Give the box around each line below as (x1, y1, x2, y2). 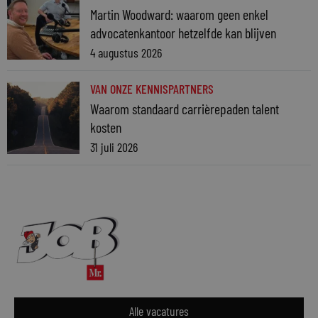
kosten (90, 119, 121, 136)
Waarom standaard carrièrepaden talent (90, 100, 279, 118)
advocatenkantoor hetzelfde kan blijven (90, 24, 276, 42)
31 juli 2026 (90, 139, 138, 155)
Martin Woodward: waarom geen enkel (90, 6, 268, 23)
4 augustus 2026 (90, 45, 162, 61)
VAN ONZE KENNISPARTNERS (90, 81, 214, 97)
